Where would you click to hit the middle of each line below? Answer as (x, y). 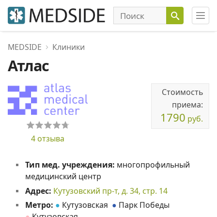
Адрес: (39, 191)
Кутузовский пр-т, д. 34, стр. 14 (110, 191)
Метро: (39, 205)
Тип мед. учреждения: (71, 165)
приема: (187, 105)
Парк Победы (144, 205)
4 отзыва (48, 139)
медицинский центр (63, 177)
